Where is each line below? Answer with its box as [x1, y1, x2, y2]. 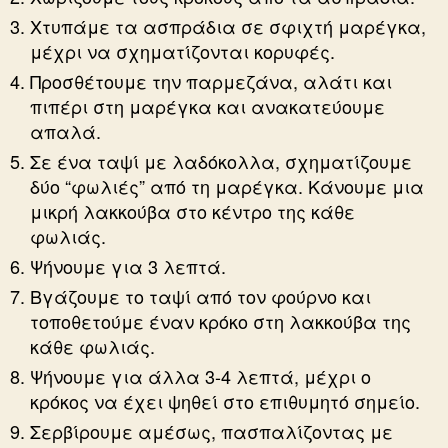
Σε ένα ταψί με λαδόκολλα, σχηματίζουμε [30, 148, 412, 175]
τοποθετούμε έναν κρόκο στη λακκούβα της [30, 308, 411, 335]
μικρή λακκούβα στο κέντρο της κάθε [30, 198, 355, 225]
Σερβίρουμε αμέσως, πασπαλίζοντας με [30, 418, 393, 445]
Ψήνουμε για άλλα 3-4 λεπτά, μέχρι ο [30, 363, 371, 390]
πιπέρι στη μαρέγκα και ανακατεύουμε [30, 93, 385, 120]
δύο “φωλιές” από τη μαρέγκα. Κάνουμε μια [30, 173, 424, 200]
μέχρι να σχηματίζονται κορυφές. [30, 38, 335, 65]
